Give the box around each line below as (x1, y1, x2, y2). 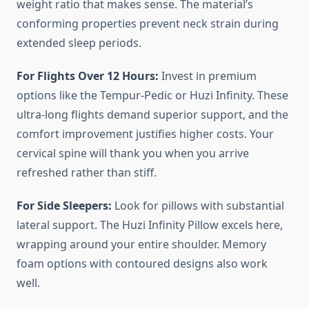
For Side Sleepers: (17, 198, 112, 214)
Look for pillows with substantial (112, 198, 284, 214)
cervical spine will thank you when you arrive (17, 146, 249, 161)
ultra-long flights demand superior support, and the (17, 107, 288, 123)
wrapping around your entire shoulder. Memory (17, 237, 266, 252)
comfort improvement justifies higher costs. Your (17, 126, 274, 142)
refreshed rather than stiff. (17, 165, 157, 181)
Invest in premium (159, 68, 257, 84)
